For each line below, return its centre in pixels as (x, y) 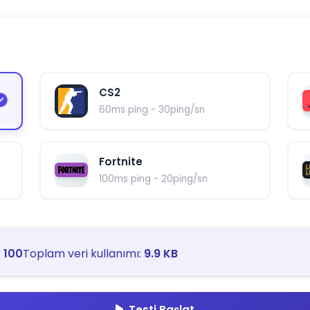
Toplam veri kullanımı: (83, 253)
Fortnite (120, 161)
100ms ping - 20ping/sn (153, 179)
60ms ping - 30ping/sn (152, 109)
